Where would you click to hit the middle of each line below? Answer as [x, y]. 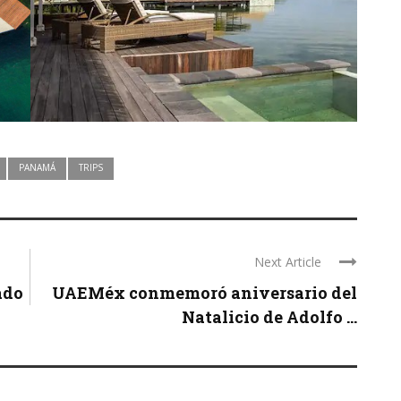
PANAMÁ [37, 168]
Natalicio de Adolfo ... [269, 317]
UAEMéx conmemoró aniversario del [205, 293]
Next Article [288, 262]
